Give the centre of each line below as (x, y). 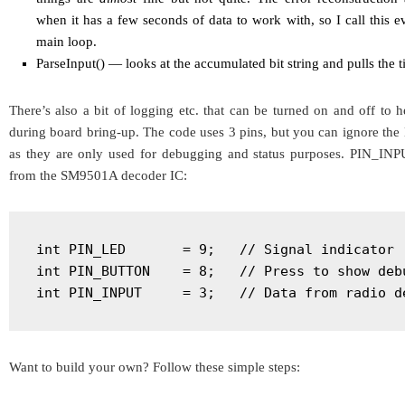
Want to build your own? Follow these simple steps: (155, 367)
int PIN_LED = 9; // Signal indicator (215, 250)
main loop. (66, 42)
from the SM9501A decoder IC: (98, 176)
